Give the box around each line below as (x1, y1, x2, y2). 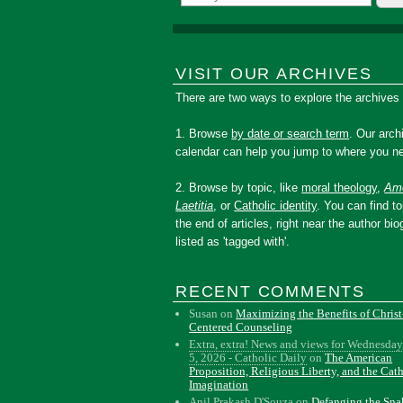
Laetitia (175, 199, 214, 212)
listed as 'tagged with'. (175, 235, 291, 248)
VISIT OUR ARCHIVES (175, 65, 372, 83)
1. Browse (175, 127, 232, 140)
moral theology (301, 181, 378, 194)
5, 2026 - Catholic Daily (189, 351, 308, 364)
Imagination (189, 378, 249, 391)
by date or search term (231, 127, 350, 140)
